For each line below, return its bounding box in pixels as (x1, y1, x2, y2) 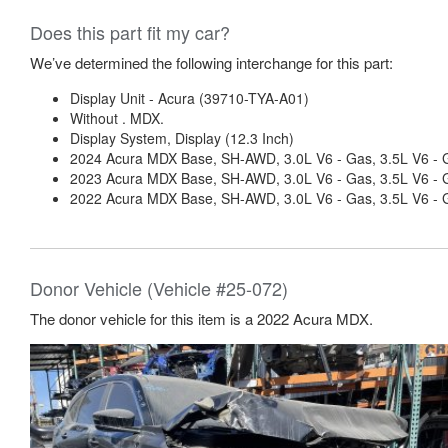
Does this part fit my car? (30, 19, 230, 45)
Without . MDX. (70, 108, 164, 128)
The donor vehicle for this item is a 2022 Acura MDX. (30, 308, 373, 329)
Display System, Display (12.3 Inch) (70, 128, 294, 148)
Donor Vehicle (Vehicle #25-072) (30, 275, 288, 301)
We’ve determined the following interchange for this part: (30, 52, 393, 73)
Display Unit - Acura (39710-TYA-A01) (70, 88, 309, 108)
